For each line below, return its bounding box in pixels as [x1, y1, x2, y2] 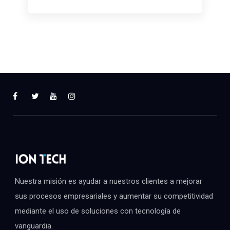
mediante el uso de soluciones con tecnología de [15, 206, 181, 216]
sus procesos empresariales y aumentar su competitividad [15, 191, 213, 201]
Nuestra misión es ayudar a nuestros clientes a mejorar [15, 176, 202, 186]
